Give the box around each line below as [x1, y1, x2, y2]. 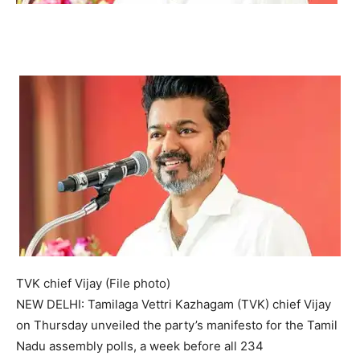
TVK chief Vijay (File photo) [16, 275, 170, 291]
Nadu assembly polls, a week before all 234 [16, 337, 264, 354]
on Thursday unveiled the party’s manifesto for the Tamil [16, 317, 337, 333]
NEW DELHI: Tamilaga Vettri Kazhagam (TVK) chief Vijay [16, 296, 331, 312]
